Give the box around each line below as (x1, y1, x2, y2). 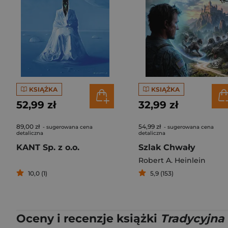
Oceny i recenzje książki (16, 212, 160, 225)
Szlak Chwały (138, 142, 195, 152)
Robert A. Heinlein (138, 156, 206, 165)
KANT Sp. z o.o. (16, 142, 79, 152)
